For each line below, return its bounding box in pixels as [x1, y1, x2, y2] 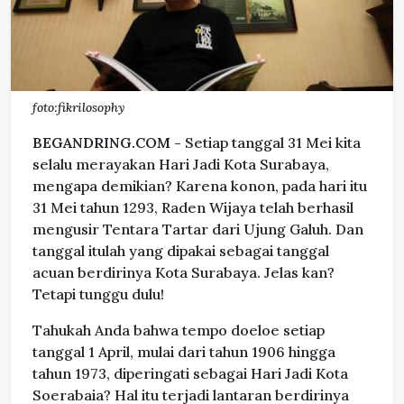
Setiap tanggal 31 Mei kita [185, 133, 361, 152]
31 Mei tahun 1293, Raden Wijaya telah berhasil [32, 198, 353, 217]
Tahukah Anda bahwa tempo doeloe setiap [32, 321, 325, 340]
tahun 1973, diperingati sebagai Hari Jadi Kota [32, 364, 348, 383]
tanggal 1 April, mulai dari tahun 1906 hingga [32, 343, 335, 362]
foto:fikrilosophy [32, 99, 124, 116]
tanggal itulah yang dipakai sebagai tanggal [32, 242, 329, 261]
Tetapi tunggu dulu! [32, 285, 164, 304]
